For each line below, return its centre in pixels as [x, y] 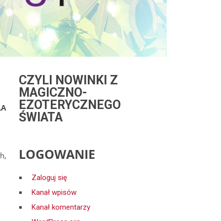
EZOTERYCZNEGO [70, 105]
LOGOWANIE [57, 154]
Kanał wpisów [54, 192]
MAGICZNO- [53, 92]
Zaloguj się [49, 178]
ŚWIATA [41, 117]
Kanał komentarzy [61, 207]
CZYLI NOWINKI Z [68, 80]
